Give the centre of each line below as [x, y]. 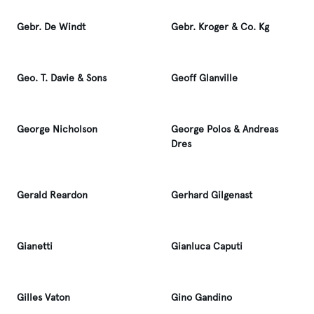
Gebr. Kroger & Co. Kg [220, 27]
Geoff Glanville [204, 78]
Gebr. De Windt [51, 27]
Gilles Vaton [43, 298]
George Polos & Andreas [225, 129]
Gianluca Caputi [207, 246]
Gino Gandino [202, 298]
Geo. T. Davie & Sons [62, 78]
